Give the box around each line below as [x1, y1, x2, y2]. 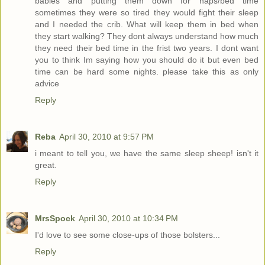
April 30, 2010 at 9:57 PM [59, 131, 154, 141]
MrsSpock [35, 213, 75, 223]
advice [35, 78, 59, 88]
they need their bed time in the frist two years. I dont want [35, 43, 258, 53]
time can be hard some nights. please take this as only [35, 66, 258, 76]
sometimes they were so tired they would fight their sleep [35, 7, 258, 17]
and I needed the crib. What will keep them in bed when [35, 19, 258, 29]
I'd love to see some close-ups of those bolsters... [35, 230, 220, 240]
